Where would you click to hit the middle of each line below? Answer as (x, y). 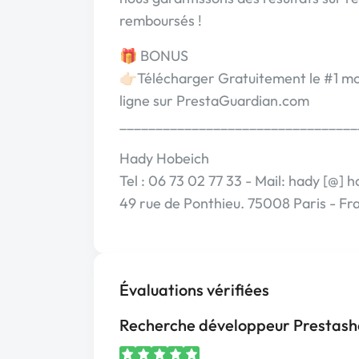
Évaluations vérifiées (194, 290)
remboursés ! (161, 20)
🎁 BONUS (154, 56)
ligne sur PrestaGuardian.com (214, 101)
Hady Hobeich (164, 158)
